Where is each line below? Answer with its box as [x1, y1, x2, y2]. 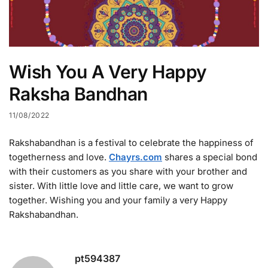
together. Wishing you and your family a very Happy [9, 194, 227, 206]
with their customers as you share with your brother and [9, 165, 247, 177]
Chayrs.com [109, 151, 162, 163]
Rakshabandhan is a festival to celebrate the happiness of [9, 136, 254, 148]
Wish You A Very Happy [9, 60, 207, 83]
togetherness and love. [9, 151, 109, 163]
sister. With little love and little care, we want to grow [9, 179, 233, 191]
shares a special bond [162, 151, 257, 163]
